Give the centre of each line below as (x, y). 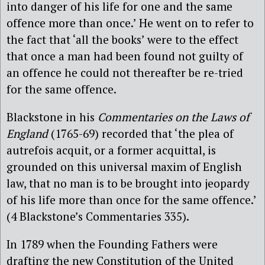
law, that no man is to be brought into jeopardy (128, 183)
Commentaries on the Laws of (174, 117)
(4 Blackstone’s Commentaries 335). (98, 216)
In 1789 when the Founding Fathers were (112, 244)
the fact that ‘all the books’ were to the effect (122, 39)
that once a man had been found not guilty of (125, 56)
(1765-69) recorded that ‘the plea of (141, 134)
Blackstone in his (52, 117)
